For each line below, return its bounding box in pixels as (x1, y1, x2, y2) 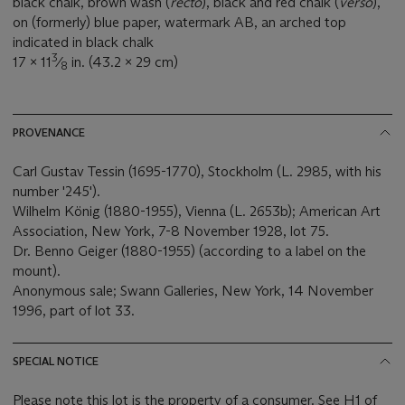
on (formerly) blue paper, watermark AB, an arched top (13, 14, 346, 32)
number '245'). (13, 183, 104, 201)
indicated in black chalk (13, 33, 157, 52)
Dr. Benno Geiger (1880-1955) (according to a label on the (13, 242, 366, 260)
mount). (13, 262, 61, 280)
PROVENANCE (13, 126, 85, 140)
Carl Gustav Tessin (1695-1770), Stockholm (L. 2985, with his (13, 163, 381, 181)
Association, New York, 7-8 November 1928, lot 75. (13, 222, 329, 240)
